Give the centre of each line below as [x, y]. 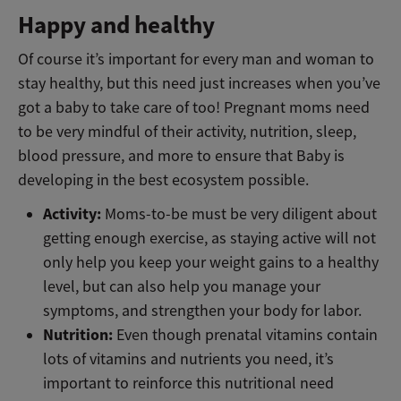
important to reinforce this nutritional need [189, 384]
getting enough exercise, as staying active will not [210, 239]
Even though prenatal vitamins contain [246, 335]
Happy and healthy [116, 26]
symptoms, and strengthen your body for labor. [203, 311]
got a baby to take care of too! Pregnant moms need [194, 108]
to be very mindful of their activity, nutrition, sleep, [187, 132]
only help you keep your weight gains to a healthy [211, 263]
